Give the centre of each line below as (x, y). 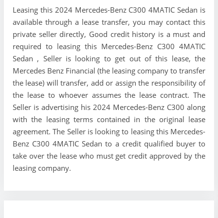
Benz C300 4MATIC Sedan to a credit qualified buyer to (109, 143)
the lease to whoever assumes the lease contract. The (109, 95)
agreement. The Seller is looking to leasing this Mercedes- (109, 131)
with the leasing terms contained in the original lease (109, 119)
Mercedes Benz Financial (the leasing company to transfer (109, 70)
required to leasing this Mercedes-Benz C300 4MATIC (109, 46)
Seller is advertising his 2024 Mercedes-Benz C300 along (109, 107)
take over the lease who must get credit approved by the (109, 155)
